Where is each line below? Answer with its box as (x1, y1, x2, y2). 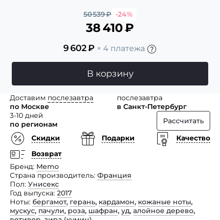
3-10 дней (10, 110, 43, 120)
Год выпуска (10, 188, 54, 197)
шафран (88, 206, 118, 215)
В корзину (86, 68, 134, 79)
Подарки (102, 134, 135, 143)
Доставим (10, 93, 48, 102)
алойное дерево (133, 206, 193, 215)
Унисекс (28, 179, 59, 189)
